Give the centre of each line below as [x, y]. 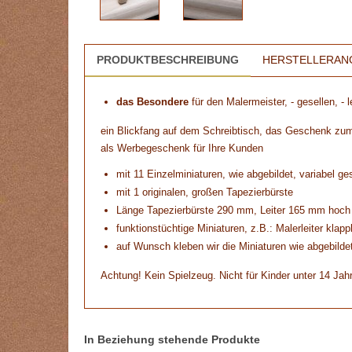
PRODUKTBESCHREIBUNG [168, 60]
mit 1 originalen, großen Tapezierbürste [205, 192]
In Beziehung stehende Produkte [172, 340]
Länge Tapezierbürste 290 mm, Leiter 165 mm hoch [233, 211]
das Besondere [152, 102]
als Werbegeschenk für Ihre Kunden [182, 148]
